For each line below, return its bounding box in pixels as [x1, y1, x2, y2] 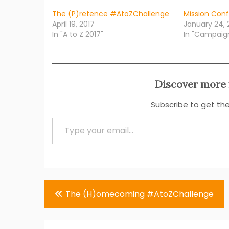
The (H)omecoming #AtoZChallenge [65, 188, 214, 200]
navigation [44, 199, 105, 216]
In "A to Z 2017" [52, 29, 103, 40]
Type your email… [52, 111, 78, 123]
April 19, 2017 [52, 19, 95, 30]
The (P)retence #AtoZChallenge [52, 9, 169, 19]
